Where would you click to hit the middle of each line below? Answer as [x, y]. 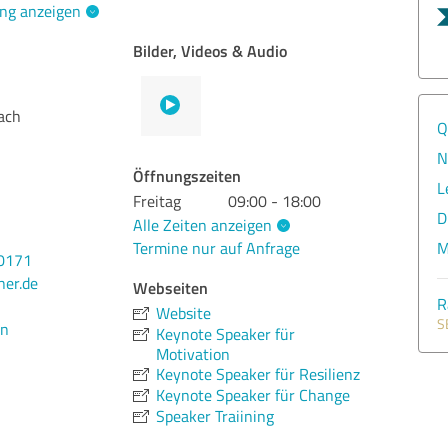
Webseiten [171, 288]
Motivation [193, 354]
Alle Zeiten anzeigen [203, 224]
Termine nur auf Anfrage [217, 248]
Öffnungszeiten [187, 175]
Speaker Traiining [215, 416]
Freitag [157, 201]
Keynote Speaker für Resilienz [258, 374]
